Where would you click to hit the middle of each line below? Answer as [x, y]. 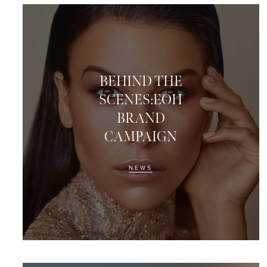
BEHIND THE [141, 81]
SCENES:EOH [141, 100]
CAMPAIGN [141, 136]
